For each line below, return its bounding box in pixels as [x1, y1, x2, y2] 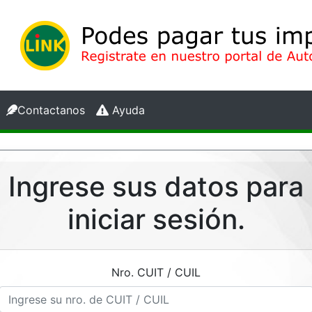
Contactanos [17, 102, 85, 117]
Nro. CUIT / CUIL [111, 265, 201, 279]
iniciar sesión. [67, 202, 245, 235]
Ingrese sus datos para [8, 169, 304, 203]
